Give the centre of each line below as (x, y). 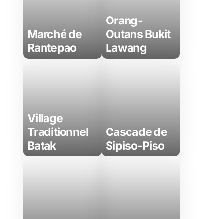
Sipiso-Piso (135, 146)
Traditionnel (58, 132)
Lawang (126, 48)
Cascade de (137, 132)
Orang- (124, 21)
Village (45, 118)
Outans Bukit (138, 34)
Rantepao (52, 48)
